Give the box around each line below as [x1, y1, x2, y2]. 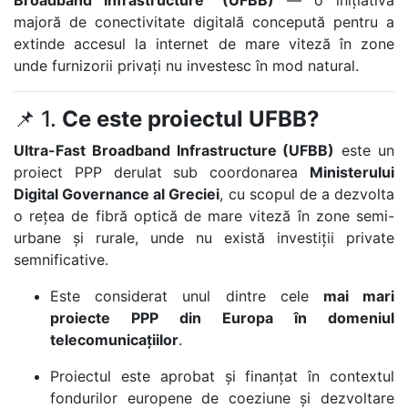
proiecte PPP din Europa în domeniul [50, 309, 394, 327]
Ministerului [310, 163, 394, 181]
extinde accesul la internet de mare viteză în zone [14, 35, 394, 53]
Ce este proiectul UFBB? [62, 106, 320, 132]
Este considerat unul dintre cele [50, 287, 323, 305]
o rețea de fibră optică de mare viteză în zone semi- [14, 207, 394, 225]
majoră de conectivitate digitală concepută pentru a [14, 13, 394, 31]
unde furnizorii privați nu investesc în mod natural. [14, 56, 359, 75]
